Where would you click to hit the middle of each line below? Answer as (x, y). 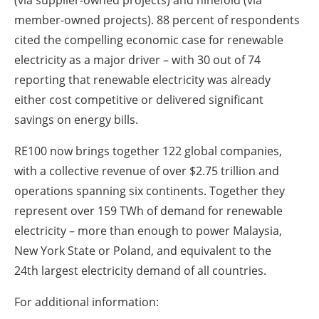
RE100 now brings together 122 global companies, (148, 151)
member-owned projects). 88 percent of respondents (157, 20)
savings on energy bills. (76, 119)
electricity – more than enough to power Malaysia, (148, 230)
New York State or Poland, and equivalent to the (143, 250)
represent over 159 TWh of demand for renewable (148, 210)
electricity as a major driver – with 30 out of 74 (137, 59)
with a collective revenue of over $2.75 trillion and (147, 171)
